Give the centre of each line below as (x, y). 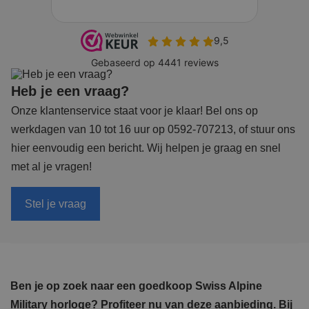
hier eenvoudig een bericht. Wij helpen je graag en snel (146, 148)
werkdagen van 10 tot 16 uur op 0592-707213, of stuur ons (153, 130)
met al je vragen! (51, 167)
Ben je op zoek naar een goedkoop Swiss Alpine (136, 286)
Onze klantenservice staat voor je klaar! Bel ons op (134, 111)
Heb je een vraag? (70, 91)
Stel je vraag (56, 204)
